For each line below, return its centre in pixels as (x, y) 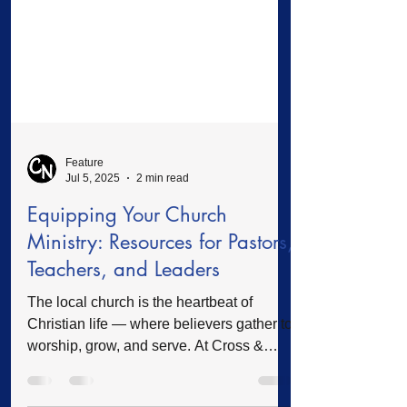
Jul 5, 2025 (93, 243)
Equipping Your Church (127, 280)
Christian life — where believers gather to (160, 389)
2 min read (163, 243)
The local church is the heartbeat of (140, 367)
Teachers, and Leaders (124, 334)
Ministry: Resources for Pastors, (160, 307)
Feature (84, 228)
